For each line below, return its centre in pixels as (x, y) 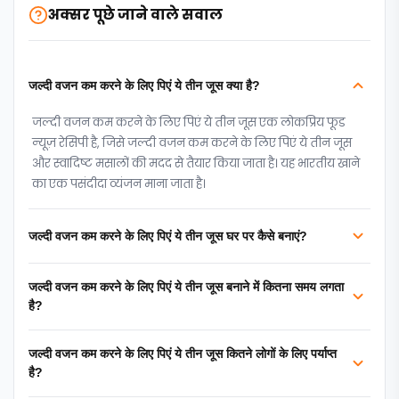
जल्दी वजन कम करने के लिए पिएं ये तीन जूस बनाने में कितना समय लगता (186, 287)
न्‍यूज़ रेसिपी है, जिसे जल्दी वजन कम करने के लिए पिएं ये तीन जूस (192, 143)
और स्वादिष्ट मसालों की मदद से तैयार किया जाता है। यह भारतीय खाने (196, 163)
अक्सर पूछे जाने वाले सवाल (135, 15)
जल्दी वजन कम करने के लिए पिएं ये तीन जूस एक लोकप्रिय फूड (189, 122)
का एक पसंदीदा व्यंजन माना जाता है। (119, 184)
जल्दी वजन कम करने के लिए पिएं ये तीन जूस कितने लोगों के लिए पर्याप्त (183, 354)
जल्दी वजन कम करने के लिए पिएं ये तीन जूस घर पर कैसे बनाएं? (168, 236)
